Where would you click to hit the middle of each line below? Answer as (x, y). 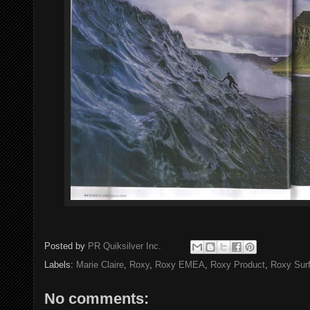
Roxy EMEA (180, 265)
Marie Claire (100, 265)
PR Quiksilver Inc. (125, 246)
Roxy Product (238, 265)
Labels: (60, 265)
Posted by (66, 246)
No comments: (97, 299)
